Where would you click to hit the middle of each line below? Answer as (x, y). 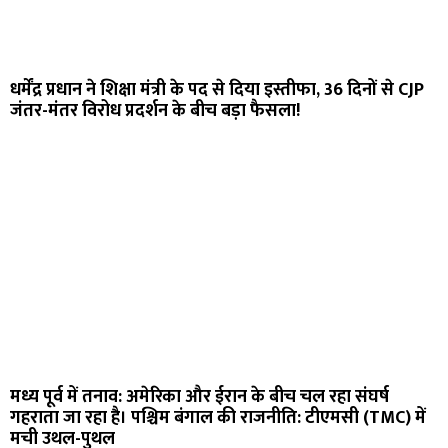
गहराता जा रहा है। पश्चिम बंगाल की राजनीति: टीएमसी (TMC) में (218, 418)
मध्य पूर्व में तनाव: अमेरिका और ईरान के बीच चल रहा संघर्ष (199, 397)
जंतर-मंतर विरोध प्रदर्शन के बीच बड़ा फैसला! (155, 111)
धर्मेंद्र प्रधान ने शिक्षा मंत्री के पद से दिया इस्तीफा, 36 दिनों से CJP (217, 90)
